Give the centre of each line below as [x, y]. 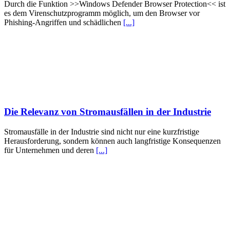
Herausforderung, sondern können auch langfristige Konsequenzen [112, 141]
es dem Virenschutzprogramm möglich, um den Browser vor [102, 13]
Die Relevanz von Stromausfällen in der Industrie [108, 111]
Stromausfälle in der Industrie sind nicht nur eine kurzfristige [102, 131]
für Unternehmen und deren [50, 150]
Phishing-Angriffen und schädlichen [64, 23]
